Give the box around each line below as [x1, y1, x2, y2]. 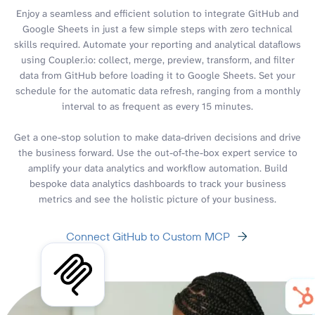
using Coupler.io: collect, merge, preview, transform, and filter [20, 53, 295, 66]
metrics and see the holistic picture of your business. [39, 192, 276, 205]
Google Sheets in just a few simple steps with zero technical [22, 22, 292, 35]
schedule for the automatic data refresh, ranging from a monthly [15, 84, 300, 97]
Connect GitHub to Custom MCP [65, 229, 230, 243]
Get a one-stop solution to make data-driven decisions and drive [14, 130, 301, 143]
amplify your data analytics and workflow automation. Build [27, 161, 288, 174]
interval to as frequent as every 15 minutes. [62, 99, 253, 112]
